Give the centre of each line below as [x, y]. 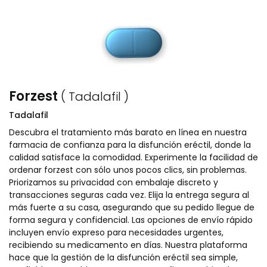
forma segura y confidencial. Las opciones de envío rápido [131, 220]
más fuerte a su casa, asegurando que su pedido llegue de [132, 207]
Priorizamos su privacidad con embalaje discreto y [114, 182]
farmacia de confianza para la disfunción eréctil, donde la [130, 145]
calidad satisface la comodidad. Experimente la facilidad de [133, 157]
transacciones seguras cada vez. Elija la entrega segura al [129, 195]
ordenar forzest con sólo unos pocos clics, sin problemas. [128, 170]
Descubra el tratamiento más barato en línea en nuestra [128, 132]
